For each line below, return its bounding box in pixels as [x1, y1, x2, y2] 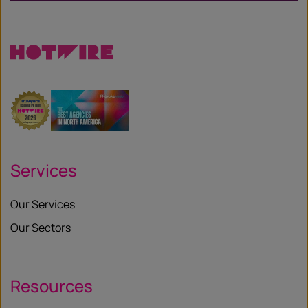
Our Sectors [10, 219, 71, 235]
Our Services [10, 196, 75, 212]
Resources [10, 274, 93, 297]
